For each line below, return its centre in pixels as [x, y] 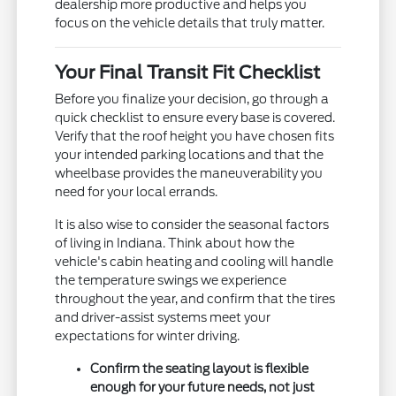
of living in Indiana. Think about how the [175, 243]
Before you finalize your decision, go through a [192, 99]
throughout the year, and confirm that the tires [195, 298]
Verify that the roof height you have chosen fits [195, 136]
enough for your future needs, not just [203, 387]
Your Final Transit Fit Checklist [188, 72]
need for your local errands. [137, 191]
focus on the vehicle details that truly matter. [190, 23]
